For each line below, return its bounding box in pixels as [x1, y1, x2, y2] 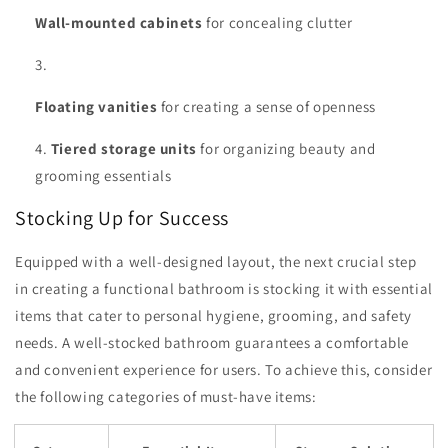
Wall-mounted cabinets [35, 12, 203, 32]
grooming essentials [35, 165, 172, 185]
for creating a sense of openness [157, 96, 377, 116]
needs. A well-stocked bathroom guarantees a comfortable [15, 332, 410, 352]
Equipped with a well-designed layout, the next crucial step [15, 251, 417, 271]
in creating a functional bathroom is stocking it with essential [15, 278, 433, 298]
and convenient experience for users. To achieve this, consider [15, 359, 433, 379]
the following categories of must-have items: [15, 386, 317, 406]
